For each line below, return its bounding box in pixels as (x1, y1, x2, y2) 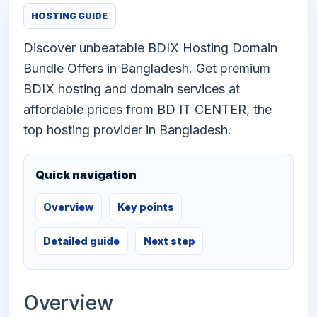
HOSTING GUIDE (31, 11, 108, 22)
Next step (143, 234, 195, 247)
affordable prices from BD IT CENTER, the (23, 102, 272, 117)
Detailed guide (43, 234, 120, 247)
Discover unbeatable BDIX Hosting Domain (23, 40, 277, 56)
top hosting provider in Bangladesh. (23, 122, 231, 138)
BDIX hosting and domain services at (23, 81, 240, 97)
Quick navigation (35, 168, 137, 183)
